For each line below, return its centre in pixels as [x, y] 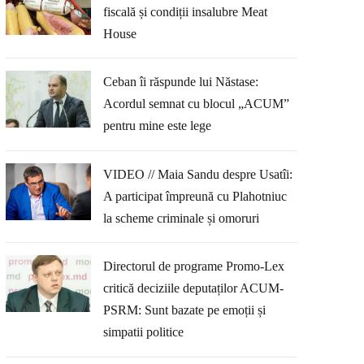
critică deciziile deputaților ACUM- [193, 288]
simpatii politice [143, 332]
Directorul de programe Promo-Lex [193, 266]
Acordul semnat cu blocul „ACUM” [196, 104]
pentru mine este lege [157, 126]
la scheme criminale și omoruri [181, 218]
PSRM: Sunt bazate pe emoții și [184, 310]
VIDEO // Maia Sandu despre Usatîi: [197, 174]
